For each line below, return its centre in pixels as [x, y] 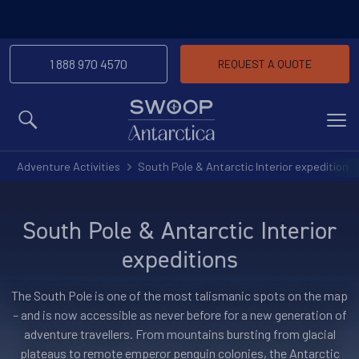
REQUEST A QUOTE [265, 64]
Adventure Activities [69, 166]
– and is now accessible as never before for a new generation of [179, 315]
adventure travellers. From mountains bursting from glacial [179, 334]
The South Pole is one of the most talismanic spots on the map [179, 295]
